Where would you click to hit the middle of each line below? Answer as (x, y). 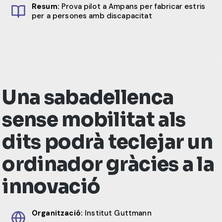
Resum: (46, 7)
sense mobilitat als (94, 119)
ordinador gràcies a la (108, 164)
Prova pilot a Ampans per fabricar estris (132, 7)
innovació (51, 186)
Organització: (57, 213)
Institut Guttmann (117, 213)
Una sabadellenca (88, 97)
